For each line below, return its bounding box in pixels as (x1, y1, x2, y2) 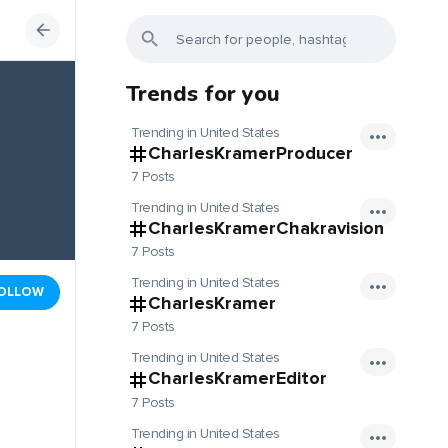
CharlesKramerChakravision (148, 217, 384, 240)
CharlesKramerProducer (148, 142, 353, 164)
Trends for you (126, 79, 280, 109)
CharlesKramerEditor (148, 367, 327, 390)
